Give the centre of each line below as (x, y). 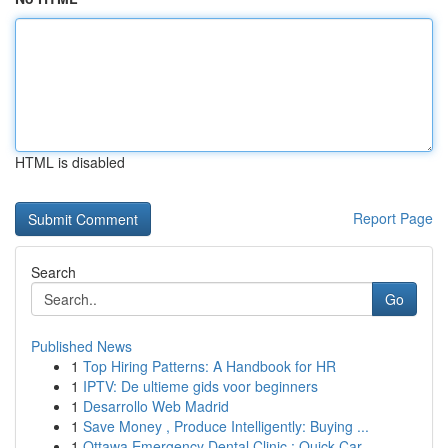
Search (53, 272)
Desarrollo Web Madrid (156, 406)
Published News (81, 346)
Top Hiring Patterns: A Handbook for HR (209, 366)
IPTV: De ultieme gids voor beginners (200, 386)
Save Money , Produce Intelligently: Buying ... (226, 426)
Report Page (393, 218)
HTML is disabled (70, 162)
